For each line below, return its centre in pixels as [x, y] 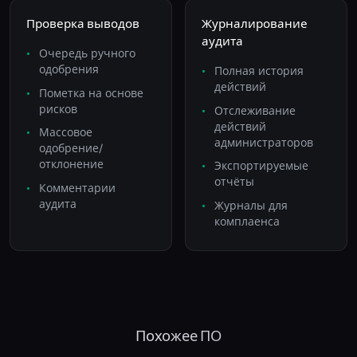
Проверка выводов [83, 24]
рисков [58, 109]
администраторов [264, 143]
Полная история [259, 72]
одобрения [69, 70]
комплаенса [247, 222]
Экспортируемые [261, 167]
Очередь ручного [87, 54]
